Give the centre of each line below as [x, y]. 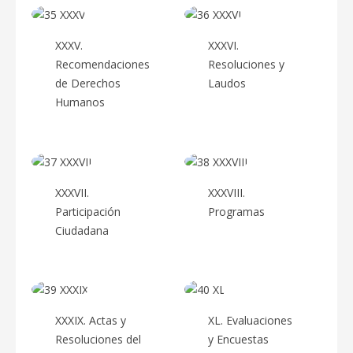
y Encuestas [238, 340]
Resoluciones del [98, 340]
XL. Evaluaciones [250, 321]
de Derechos [88, 83]
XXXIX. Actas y [91, 321]
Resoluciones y [246, 64]
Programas [236, 211]
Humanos [80, 102]
